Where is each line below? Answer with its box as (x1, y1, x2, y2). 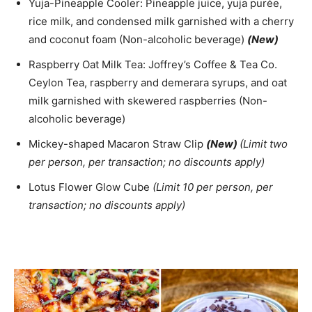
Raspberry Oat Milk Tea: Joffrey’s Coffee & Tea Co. (29, 58, 277, 72)
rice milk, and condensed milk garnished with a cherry (29, 15, 294, 29)
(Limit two (240, 137, 288, 151)
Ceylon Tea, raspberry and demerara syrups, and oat (29, 76, 287, 90)
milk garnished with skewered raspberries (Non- (29, 94, 267, 108)
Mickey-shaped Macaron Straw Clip (29, 137, 206, 151)
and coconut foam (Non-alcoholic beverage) (29, 33, 247, 47)
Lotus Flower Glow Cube (29, 180, 153, 194)
